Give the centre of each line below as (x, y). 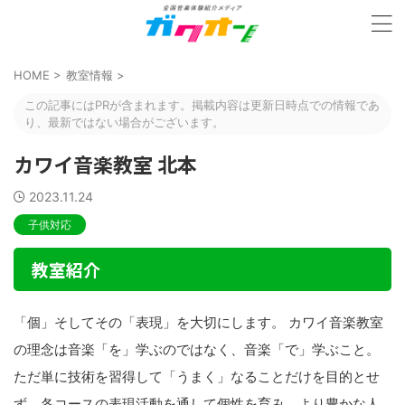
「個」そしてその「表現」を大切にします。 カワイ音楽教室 (198, 322)
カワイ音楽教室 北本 (105, 164)
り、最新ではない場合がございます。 (124, 122)
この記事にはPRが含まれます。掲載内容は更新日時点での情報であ (202, 105)
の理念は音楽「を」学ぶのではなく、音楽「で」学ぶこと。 (197, 349)
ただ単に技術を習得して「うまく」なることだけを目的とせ (197, 377)
